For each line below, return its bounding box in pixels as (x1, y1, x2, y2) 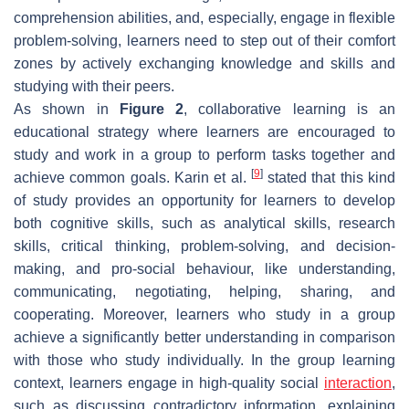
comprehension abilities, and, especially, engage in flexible (14, 9, 395, 26)
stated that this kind (262, 169, 396, 185)
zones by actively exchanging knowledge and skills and (14, 55, 395, 71)
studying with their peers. (14, 78, 174, 94)
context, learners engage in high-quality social (14, 374, 324, 391)
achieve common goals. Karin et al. (14, 169, 251, 185)
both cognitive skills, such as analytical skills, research (14, 215, 395, 231)
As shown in (14, 100, 120, 117)
